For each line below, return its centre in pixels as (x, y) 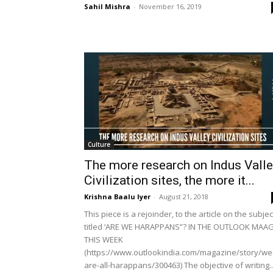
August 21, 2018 (184, 197)
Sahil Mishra (107, 6)
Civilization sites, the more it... (169, 180)
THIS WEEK (104, 239)
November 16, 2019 (170, 6)
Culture (99, 144)
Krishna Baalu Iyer (117, 197)
